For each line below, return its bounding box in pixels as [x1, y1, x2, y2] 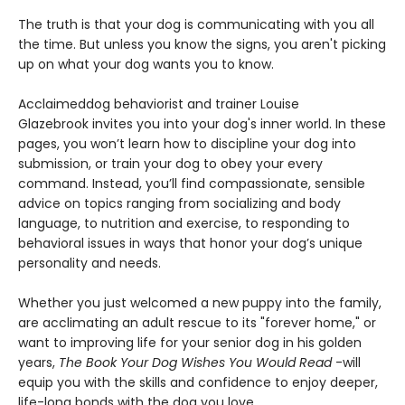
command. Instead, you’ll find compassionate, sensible [18, 174, 365, 193]
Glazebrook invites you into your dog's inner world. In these [18, 115, 386, 134]
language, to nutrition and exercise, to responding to [18, 214, 350, 233]
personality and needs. [18, 254, 161, 273]
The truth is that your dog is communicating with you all [18, 15, 374, 34]
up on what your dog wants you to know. [18, 55, 274, 74]
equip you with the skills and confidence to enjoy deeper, [18, 373, 378, 392]
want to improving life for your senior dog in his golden [18, 334, 362, 353]
